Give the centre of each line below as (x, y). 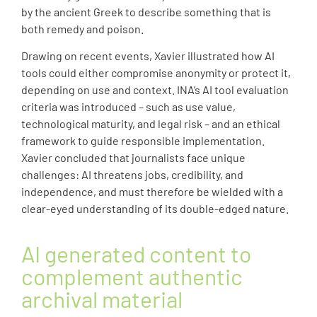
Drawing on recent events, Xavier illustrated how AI (148, 56)
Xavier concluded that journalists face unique (133, 158)
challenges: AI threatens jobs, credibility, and (132, 175)
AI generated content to (136, 253)
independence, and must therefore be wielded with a (152, 192)
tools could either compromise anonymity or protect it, (156, 73)
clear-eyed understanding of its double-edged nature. (155, 209)
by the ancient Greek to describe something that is (146, 11)
